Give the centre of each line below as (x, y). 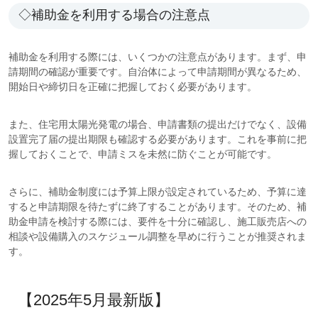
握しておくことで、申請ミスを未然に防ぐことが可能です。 (143, 154)
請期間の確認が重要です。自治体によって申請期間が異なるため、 (158, 71)
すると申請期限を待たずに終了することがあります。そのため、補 (158, 206)
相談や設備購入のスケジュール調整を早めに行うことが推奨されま (158, 236)
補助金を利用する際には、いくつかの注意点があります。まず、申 (158, 56)
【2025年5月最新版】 (93, 300)
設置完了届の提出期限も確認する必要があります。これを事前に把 (158, 139)
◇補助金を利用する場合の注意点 (116, 15)
